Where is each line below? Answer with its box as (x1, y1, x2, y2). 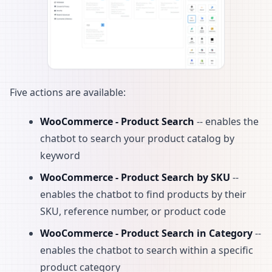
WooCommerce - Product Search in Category (40, 226, 253, 240)
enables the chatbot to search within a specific (40, 243, 253, 257)
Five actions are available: (10, 85, 126, 99)
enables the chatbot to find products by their (40, 187, 246, 201)
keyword (40, 148, 80, 162)
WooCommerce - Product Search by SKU (40, 170, 230, 184)
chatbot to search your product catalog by (40, 131, 234, 145)
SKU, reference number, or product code (40, 204, 226, 218)
